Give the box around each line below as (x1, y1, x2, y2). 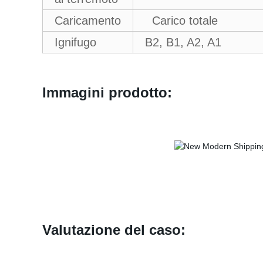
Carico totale (145, 14, 218, 27)
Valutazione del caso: (42, 222, 194, 238)
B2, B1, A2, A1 (145, 36, 221, 49)
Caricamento (55, 14, 121, 27)
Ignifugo (55, 36, 96, 49)
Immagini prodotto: (42, 85, 172, 100)
